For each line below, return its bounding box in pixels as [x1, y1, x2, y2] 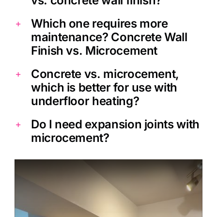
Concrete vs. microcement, [31, 67, 179, 81]
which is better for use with [31, 80, 177, 94]
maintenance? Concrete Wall [31, 30, 187, 44]
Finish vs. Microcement [31, 44, 158, 58]
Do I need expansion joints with [31, 117, 200, 131]
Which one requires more [31, 16, 168, 31]
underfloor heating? [31, 94, 139, 108]
